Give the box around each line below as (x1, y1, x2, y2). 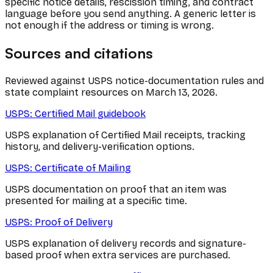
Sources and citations (5, 43, 153, 62)
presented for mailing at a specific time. (5, 194, 187, 207)
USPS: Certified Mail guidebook (5, 107, 146, 119)
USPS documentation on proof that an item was (5, 183, 227, 195)
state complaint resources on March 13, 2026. (5, 86, 218, 98)
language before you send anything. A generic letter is (5, 7, 256, 19)
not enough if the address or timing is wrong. (5, 19, 214, 31)
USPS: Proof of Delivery (5, 216, 113, 228)
